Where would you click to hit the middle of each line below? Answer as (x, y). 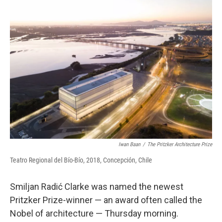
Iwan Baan (129, 144)
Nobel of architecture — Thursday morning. (94, 213)
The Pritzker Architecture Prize (180, 144)
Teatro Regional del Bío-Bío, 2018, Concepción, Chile (81, 160)
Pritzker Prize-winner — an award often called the (106, 200)
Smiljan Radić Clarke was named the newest (97, 187)
